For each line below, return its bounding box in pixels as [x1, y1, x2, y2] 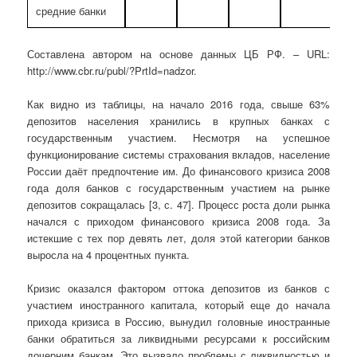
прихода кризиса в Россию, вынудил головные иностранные [27, 314, 330, 330]
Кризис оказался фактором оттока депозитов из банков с [27, 280, 330, 296]
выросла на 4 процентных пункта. [27, 247, 190, 263]
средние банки [36, 3, 107, 19]
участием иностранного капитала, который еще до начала [27, 297, 330, 313]
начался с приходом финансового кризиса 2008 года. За [27, 214, 330, 229]
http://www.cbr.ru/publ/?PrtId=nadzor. [27, 63, 198, 79]
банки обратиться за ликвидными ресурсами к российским [27, 331, 330, 347]
